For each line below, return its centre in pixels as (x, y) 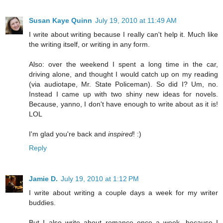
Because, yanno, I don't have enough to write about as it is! (123, 104)
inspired (120, 134)
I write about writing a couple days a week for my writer (123, 192)
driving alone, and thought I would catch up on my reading (123, 74)
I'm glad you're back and (68, 134)
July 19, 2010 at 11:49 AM (136, 20)
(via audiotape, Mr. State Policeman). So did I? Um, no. (123, 84)
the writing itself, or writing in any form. (89, 44)
